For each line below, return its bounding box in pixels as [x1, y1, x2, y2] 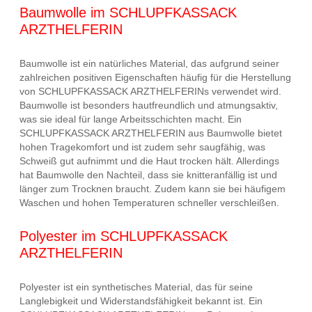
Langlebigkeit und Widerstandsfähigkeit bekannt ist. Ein [19, 295, 263, 306]
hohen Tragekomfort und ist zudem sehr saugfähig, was [19, 141, 265, 153]
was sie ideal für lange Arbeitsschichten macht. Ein [19, 113, 242, 125]
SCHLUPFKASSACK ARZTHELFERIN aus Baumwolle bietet [19, 127, 282, 139]
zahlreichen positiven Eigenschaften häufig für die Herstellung [19, 71, 291, 83]
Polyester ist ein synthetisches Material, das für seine [19, 281, 253, 292]
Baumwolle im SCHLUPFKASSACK [19, 5, 237, 21]
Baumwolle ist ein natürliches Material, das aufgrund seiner [19, 57, 279, 69]
